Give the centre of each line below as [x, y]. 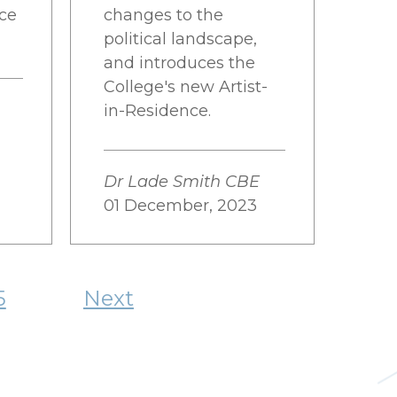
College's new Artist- [186, 87]
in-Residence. [157, 111]
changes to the [163, 15]
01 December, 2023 [180, 206]
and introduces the [179, 63]
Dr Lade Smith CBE [182, 182]
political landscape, [180, 39]
